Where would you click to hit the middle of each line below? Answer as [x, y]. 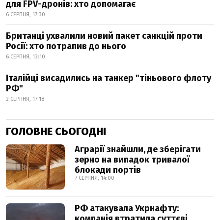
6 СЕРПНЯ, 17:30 [26, 14]
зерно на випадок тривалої [132, 160]
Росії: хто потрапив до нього [66, 46]
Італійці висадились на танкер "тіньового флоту [109, 78]
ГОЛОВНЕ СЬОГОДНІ [56, 131]
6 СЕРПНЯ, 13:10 [26, 57]
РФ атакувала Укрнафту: [127, 208]
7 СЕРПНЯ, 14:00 [95, 178]
